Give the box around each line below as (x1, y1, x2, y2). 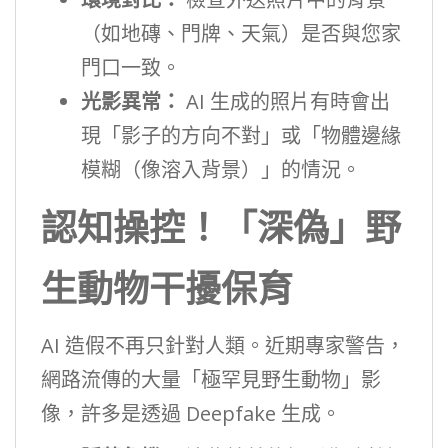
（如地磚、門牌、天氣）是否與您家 (81, 19, 401, 47)
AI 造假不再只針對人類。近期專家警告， (41, 331, 405, 359)
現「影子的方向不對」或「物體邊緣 (81, 121, 401, 149)
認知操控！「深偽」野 (41, 202, 401, 252)
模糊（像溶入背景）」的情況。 (81, 155, 361, 183)
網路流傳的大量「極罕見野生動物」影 (41, 365, 381, 393)
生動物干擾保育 (41, 263, 293, 313)
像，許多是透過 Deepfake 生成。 (41, 399, 341, 427)
